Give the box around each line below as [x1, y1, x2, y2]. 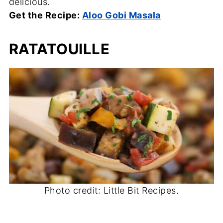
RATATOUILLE [8, 40, 110, 58]
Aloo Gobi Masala [82, 10, 161, 21]
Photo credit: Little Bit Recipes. [44, 185, 179, 196]
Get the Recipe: [8, 10, 82, 21]
